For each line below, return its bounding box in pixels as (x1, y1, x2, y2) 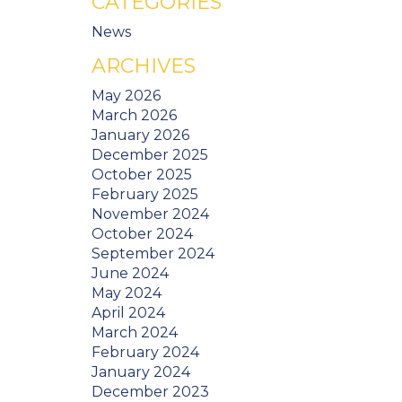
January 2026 (92, 126, 189, 144)
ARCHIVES (92, 53, 196, 78)
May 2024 (92, 284, 162, 301)
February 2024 (92, 343, 199, 361)
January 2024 (92, 363, 190, 380)
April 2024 (92, 303, 165, 321)
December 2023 (92, 382, 209, 400)
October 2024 (92, 224, 193, 242)
